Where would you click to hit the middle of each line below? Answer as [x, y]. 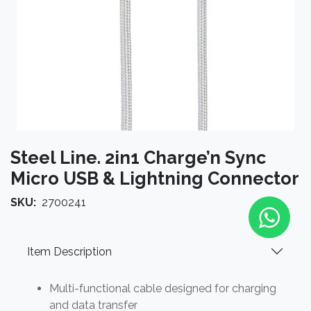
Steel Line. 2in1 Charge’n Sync [138, 158]
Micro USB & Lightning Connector [155, 178]
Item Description [69, 251]
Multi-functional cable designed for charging [163, 288]
